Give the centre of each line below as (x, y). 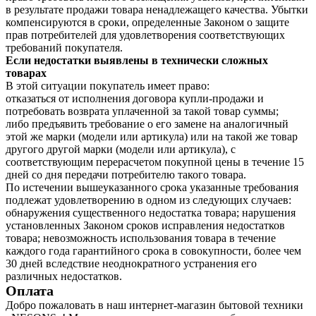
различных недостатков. (64, 276)
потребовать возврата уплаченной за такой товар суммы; (142, 111)
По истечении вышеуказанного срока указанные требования (152, 187)
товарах (26, 73)
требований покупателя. (64, 47)
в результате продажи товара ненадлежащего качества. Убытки (157, 9)
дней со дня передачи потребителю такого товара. (126, 174)
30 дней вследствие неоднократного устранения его (131, 263)
